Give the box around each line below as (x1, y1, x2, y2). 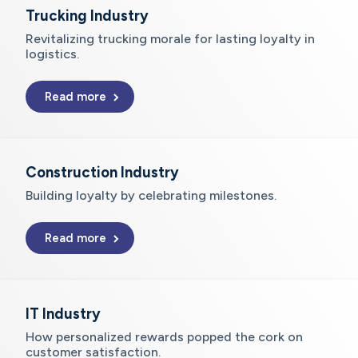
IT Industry (26, 305, 101, 324)
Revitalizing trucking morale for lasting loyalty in (26, 31, 315, 47)
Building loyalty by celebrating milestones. (26, 188, 276, 204)
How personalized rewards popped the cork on (26, 329, 303, 345)
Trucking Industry (26, 7, 149, 26)
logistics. (26, 46, 79, 62)
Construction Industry (26, 164, 179, 182)
